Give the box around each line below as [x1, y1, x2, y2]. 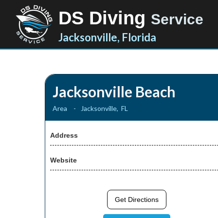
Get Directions [115, 196, 159, 204]
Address [50, 131, 78, 139]
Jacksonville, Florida [58, 31, 156, 44]
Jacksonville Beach [53, 83, 176, 100]
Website [50, 156, 77, 164]
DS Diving [58, 8, 151, 28]
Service [151, 11, 203, 27]
